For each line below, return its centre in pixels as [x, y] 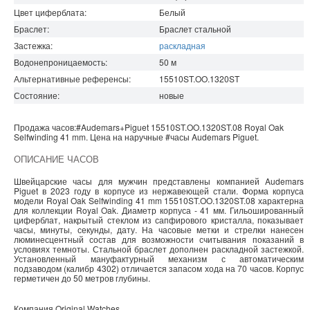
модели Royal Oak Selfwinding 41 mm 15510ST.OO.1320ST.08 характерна [159, 200]
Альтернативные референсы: [72, 78]
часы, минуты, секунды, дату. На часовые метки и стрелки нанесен [159, 229]
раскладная [182, 45]
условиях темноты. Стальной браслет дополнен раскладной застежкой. [159, 248]
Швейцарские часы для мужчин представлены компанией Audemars [159, 181]
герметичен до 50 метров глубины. [82, 277]
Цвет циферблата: [50, 12]
